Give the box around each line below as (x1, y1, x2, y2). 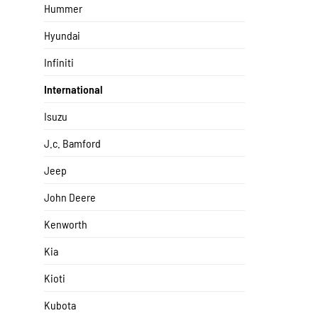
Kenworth (44, 217, 87, 231)
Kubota (44, 298, 76, 312)
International (44, 82, 103, 97)
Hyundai (44, 28, 80, 43)
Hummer (44, 1, 82, 16)
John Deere (44, 190, 96, 204)
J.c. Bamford (44, 136, 101, 150)
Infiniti (44, 55, 74, 70)
